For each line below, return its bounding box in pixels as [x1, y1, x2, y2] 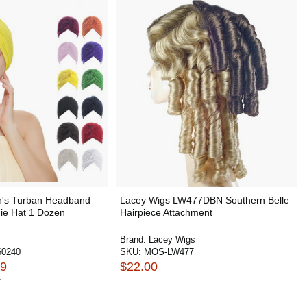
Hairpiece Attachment [119, 207, 212, 218]
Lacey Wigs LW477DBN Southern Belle [119, 195, 289, 206]
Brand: [119, 234, 149, 245]
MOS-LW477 [143, 247, 194, 257]
